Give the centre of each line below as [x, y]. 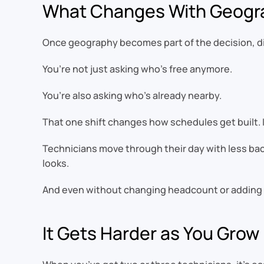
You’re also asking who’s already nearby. [132, 96]
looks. [56, 164]
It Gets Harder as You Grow [151, 233]
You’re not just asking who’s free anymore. [137, 69]
